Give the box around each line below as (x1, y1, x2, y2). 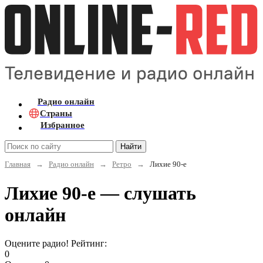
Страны (40, 108, 72, 118)
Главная (5, 159, 31, 168)
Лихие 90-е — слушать (5, 182, 196, 204)
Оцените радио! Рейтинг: (5, 238, 107, 249)
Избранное (41, 120, 85, 130)
